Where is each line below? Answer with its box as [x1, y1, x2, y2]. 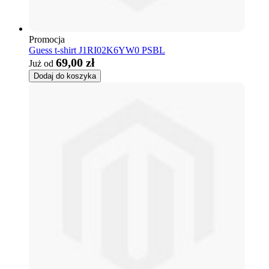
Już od [29, 58, 53, 68]
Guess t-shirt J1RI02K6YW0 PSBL [29, 44, 165, 55]
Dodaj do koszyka [34, 71, 96, 80]
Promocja [29, 34, 65, 44]
